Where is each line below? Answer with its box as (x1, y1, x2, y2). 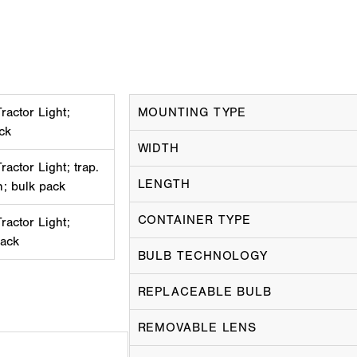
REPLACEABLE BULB (137, 284, 272, 299)
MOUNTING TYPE (137, 105, 247, 120)
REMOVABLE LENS (137, 320, 257, 335)
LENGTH (137, 177, 190, 191)
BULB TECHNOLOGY (137, 249, 268, 263)
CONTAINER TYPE (137, 213, 252, 227)
